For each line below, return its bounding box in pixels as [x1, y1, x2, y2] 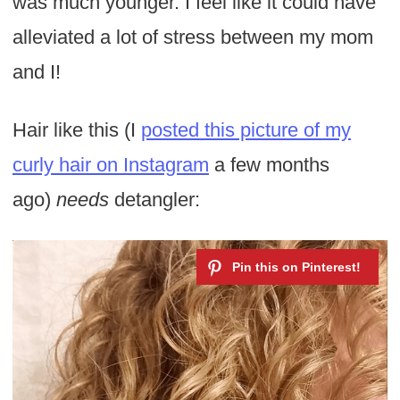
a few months [208, 154, 329, 177]
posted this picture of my [140, 119, 351, 142]
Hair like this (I [12, 119, 141, 142]
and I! [12, 61, 61, 84]
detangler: [108, 188, 200, 212]
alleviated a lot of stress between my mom [12, 26, 373, 49]
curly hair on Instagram [12, 154, 209, 177]
